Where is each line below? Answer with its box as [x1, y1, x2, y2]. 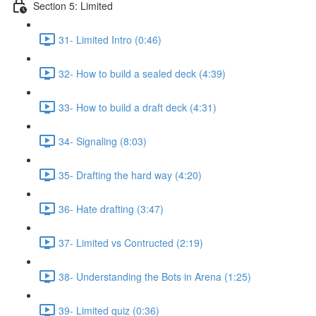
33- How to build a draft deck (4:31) [59, 99, 217, 114]
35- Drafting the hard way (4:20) [59, 167, 202, 182]
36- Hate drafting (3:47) [59, 201, 164, 216]
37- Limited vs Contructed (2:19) [59, 235, 203, 250]
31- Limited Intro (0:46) [59, 32, 162, 47]
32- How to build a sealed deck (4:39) [59, 66, 226, 80]
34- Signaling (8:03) [59, 133, 147, 148]
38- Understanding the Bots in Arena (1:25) [59, 269, 251, 284]
